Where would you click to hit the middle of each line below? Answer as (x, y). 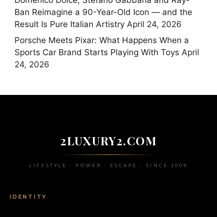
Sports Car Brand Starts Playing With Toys (97, 52)
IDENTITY (28, 197)
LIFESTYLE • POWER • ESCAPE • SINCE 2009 (108, 165)
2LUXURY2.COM (108, 140)
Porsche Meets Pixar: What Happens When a (102, 40)
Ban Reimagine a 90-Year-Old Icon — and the (103, 12)
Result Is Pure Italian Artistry (70, 24)
